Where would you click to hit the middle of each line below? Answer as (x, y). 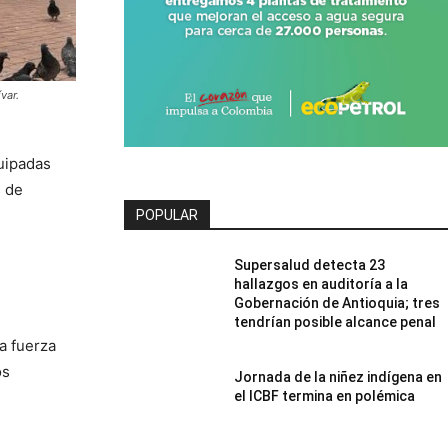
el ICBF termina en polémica (325, 395)
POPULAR (167, 214)
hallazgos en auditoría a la (321, 283)
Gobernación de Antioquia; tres (337, 302)
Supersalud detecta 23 (310, 264)
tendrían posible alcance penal (335, 321)
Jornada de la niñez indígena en (338, 376)
